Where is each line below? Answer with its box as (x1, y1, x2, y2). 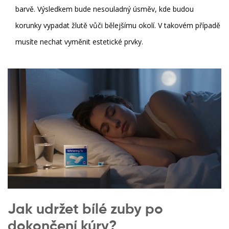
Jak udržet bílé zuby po (8, 202, 163, 217)
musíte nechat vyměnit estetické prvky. (15, 36, 143, 47)
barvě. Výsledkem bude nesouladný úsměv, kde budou (15, 4, 194, 14)
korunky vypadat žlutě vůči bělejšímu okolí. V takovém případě (15, 20, 220, 30)
